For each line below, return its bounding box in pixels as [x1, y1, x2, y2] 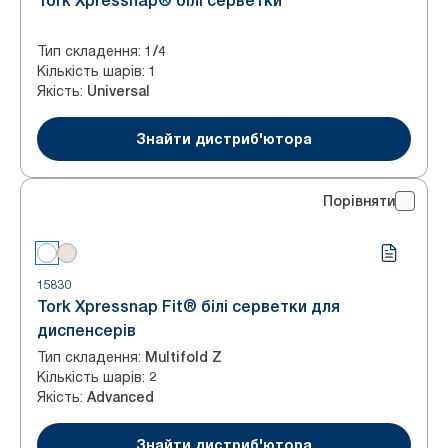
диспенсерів [37, 321, 136, 340]
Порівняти [323, 193, 395, 209]
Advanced [87, 389, 154, 405]
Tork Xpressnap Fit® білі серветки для [37, 297, 340, 316]
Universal [87, 83, 150, 99]
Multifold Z [145, 349, 222, 365]
